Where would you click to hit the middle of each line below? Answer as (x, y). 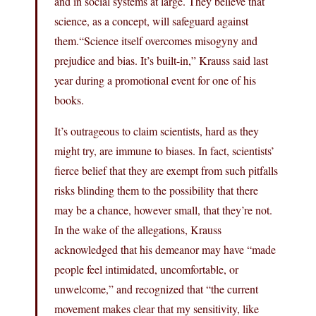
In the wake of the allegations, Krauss (138, 229)
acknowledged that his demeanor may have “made (165, 249)
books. (69, 99)
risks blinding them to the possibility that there (156, 190)
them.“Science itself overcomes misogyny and (156, 40)
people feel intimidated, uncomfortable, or (146, 269)
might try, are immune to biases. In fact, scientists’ (164, 150)
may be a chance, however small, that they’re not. (163, 209)
